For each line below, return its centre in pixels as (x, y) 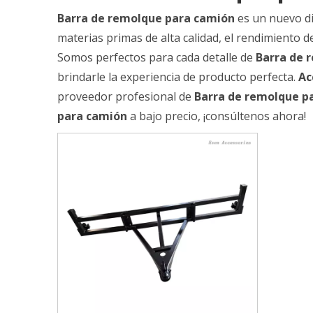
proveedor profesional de (126, 96)
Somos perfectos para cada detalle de (156, 57)
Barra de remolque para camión (146, 18)
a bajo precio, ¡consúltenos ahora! (217, 116)
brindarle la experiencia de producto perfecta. (178, 77)
